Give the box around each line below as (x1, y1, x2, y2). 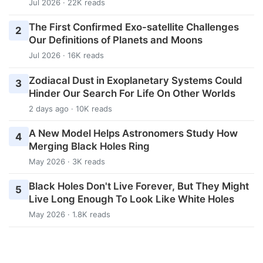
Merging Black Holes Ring (28, 140, 150, 152)
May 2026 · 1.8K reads (28, 209, 110, 219)
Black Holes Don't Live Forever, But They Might (28, 180, 249, 192)
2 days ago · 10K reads (28, 103, 112, 113)
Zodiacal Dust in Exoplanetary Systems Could (28, 74, 242, 86)
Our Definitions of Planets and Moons (28, 34, 203, 46)
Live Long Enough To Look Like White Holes (28, 193, 234, 205)
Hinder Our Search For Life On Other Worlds (28, 87, 235, 99)
